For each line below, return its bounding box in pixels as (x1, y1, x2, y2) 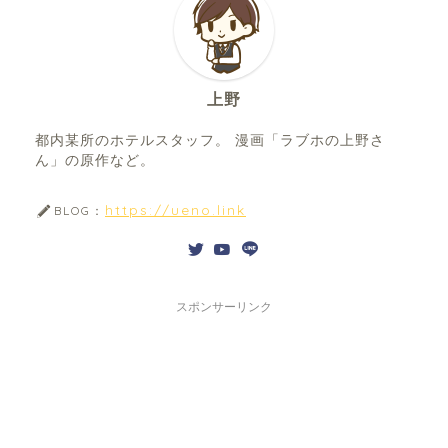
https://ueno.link (105, 201, 246, 219)
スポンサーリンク (176, 300, 272, 315)
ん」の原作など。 (35, 153, 155, 169)
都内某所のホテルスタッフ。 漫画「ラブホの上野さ (35, 133, 385, 149)
